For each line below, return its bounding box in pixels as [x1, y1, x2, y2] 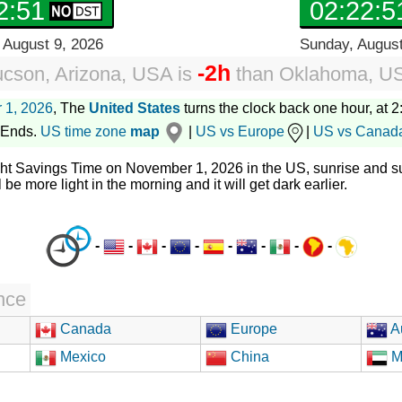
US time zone [40, 124, 127, 140]
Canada [57, 320, 111, 336]
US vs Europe [196, 124, 284, 140]
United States [89, 100, 180, 116]
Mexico [57, 348, 106, 364]
